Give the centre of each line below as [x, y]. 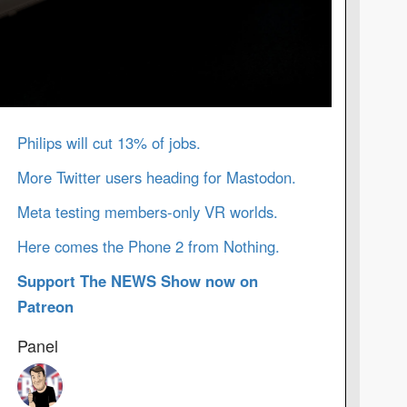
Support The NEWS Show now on [137, 280]
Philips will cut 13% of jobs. [109, 142]
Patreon [45, 306]
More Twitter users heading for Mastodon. [156, 177]
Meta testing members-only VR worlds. [147, 211]
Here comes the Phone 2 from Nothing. [148, 246]
